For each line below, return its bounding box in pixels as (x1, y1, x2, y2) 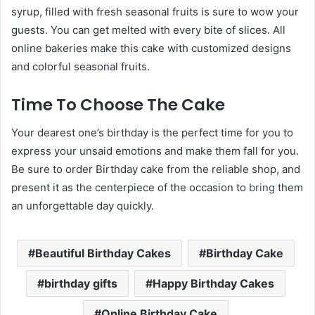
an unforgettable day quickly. (11, 199, 154, 212)
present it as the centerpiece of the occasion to (11, 181, 249, 194)
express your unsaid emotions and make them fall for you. (11, 144, 299, 157)
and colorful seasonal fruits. (11, 59, 150, 73)
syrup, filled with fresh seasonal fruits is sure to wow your (11, 4, 299, 18)
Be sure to (11, 162, 65, 176)
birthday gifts (44, 276, 117, 290)
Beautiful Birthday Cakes (35, 246, 171, 260)
